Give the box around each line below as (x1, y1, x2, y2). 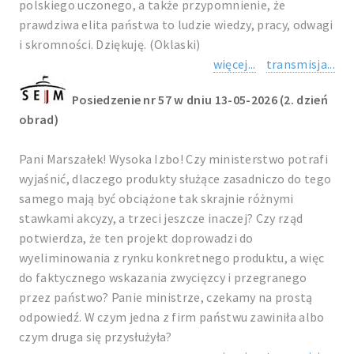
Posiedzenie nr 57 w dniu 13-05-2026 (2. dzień (71, 92, 329, 107)
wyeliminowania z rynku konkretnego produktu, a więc (19, 250, 325, 265)
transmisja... (265, 56, 335, 72)
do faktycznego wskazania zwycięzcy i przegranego (19, 269, 307, 285)
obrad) (19, 111, 58, 127)
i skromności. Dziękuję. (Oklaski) (19, 36, 201, 52)
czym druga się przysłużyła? (19, 329, 172, 345)
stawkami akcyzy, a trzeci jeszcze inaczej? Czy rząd (19, 210, 303, 226)
